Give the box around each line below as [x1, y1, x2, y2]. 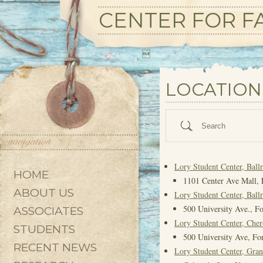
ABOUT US [14, 186, 74, 200]
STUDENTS [14, 222, 75, 236]
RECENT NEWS [14, 241, 97, 254]
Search [171, 118, 194, 130]
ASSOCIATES [14, 204, 83, 218]
